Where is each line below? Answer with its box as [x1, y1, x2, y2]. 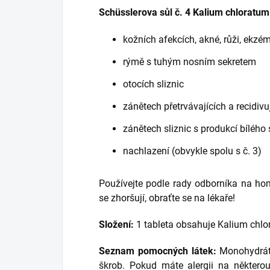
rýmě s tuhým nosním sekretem [123, 56, 256, 68]
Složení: [99, 219, 134, 231]
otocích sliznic [123, 78, 184, 90]
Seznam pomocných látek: [99, 245, 216, 257]
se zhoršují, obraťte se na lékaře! [99, 192, 235, 204]
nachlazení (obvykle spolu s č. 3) [123, 145, 262, 157]
